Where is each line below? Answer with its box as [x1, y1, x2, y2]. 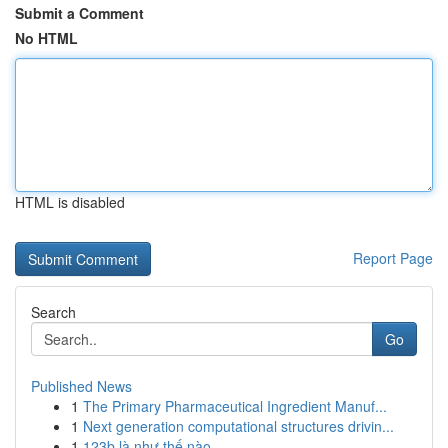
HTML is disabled [15, 192, 125, 212]
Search [31, 302, 76, 322]
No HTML [15, 28, 78, 48]
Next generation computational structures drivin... [83, 416, 394, 436]
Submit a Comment [15, 3, 144, 23]
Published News [31, 376, 132, 396]
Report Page [353, 248, 433, 268]
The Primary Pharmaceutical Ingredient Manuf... [83, 396, 387, 416]
